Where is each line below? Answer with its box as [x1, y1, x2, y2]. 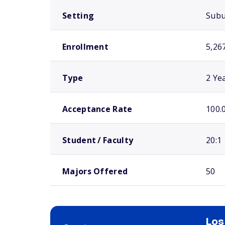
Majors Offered [62, 166, 128, 177]
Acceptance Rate [62, 103, 133, 115]
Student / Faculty [62, 135, 134, 146]
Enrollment [62, 41, 108, 52]
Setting [62, 10, 94, 21]
